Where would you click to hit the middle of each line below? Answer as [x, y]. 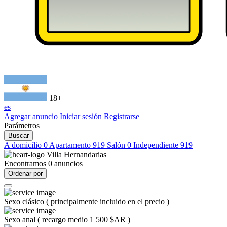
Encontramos [26, 163]
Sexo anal [21, 220]
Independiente [157, 145]
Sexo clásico [25, 201]
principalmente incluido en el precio [109, 201]
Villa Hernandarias [77, 154]
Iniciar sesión [82, 116]
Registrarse [122, 116]
